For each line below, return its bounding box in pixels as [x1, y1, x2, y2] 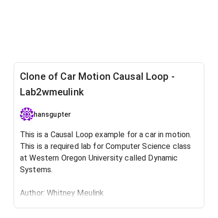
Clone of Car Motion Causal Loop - [20, 71, 175, 82]
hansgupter [34, 110, 71, 118]
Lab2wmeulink [20, 86, 84, 98]
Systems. [20, 165, 53, 174]
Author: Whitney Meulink [20, 188, 104, 198]
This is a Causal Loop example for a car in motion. [20, 130, 192, 139]
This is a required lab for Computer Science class [20, 142, 191, 151]
